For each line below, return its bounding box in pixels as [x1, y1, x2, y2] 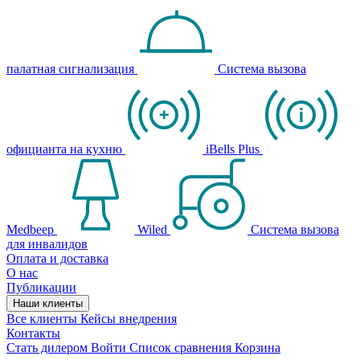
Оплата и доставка [6, 251, 108, 265]
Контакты [6, 325, 60, 340]
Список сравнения [129, 340, 231, 354]
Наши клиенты [13, 297, 83, 309]
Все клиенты [6, 311, 77, 325]
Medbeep [6, 222, 54, 236]
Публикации [6, 280, 76, 294]
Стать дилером [6, 340, 88, 354]
